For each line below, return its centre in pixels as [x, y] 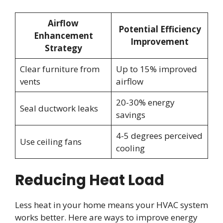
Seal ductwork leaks [59, 109]
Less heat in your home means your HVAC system [111, 205]
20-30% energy [145, 103]
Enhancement [63, 36]
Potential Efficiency [160, 29]
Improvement [160, 42]
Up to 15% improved [156, 69]
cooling [130, 148]
